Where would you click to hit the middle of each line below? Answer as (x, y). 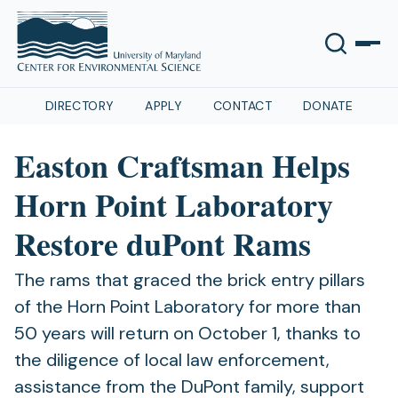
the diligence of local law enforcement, (172, 360)
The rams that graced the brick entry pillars (190, 280)
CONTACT (243, 106)
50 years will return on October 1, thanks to (187, 333)
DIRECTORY (80, 106)
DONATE (328, 106)
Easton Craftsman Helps (182, 165)
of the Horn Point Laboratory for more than (187, 306)
